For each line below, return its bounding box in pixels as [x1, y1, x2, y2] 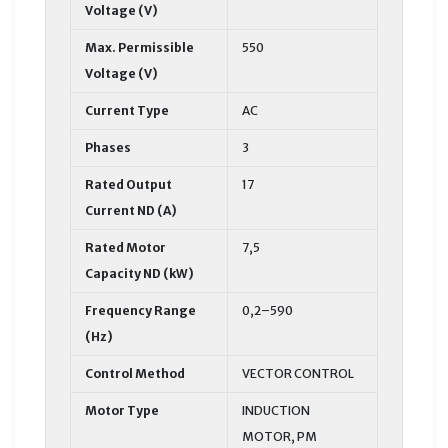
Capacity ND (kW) [85, 265, 194, 281]
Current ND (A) [85, 202, 177, 218]
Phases [85, 139, 131, 155]
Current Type [85, 102, 169, 118]
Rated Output [85, 176, 172, 192]
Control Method [85, 365, 185, 381]
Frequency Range [85, 302, 196, 318]
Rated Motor [85, 239, 166, 255]
